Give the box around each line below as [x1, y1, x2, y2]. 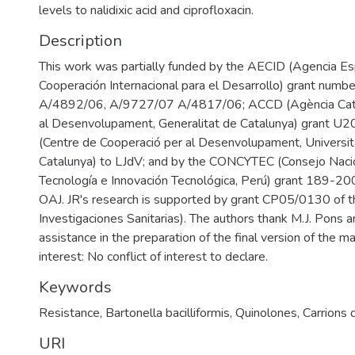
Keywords [39, 277, 112, 298]
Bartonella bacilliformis [105, 304, 230, 322]
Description [39, 30, 122, 52]
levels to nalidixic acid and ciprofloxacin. [39, 2, 254, 19]
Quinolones [235, 304, 297, 322]
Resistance [39, 304, 100, 322]
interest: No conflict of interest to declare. [39, 248, 268, 265]
